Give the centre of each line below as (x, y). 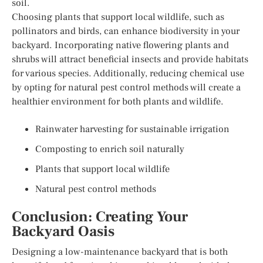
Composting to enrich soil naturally (110, 149)
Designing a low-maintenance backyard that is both (120, 252)
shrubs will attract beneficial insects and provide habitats (130, 59)
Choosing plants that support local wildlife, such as (118, 17)
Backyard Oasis (63, 231)
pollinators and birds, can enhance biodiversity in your (126, 31)
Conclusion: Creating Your (100, 217)
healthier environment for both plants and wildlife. (118, 101)
